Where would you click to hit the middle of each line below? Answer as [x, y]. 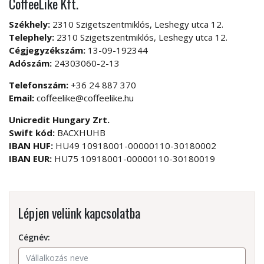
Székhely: [29, 24]
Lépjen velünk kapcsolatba [79, 212]
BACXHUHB [80, 132]
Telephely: [32, 37]
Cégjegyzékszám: [47, 50]
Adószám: [30, 63]
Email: [22, 98]
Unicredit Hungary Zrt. [59, 119]
